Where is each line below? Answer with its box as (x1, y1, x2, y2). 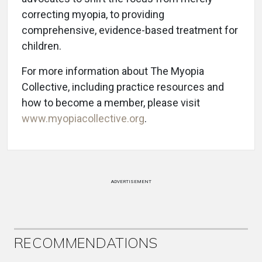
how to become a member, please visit (22, 96, 200, 109)
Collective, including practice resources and (22, 81, 224, 93)
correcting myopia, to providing (22, 8, 164, 20)
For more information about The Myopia (22, 65, 204, 77)
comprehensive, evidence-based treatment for (22, 24, 238, 36)
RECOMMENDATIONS (14, 234, 158, 251)
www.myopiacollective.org (22, 112, 144, 125)
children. (22, 40, 61, 52)
